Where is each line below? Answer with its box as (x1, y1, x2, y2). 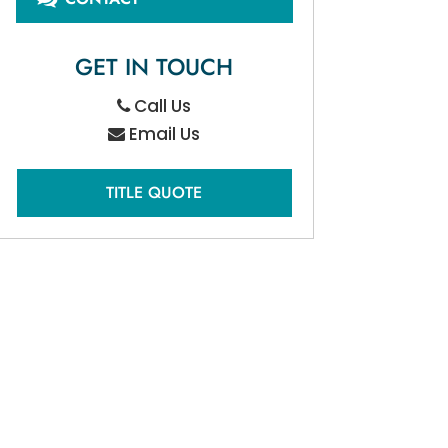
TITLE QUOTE (106, 181, 203, 205)
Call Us (130, 94, 192, 119)
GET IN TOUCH (75, 50, 234, 85)
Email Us (125, 122, 201, 147)
